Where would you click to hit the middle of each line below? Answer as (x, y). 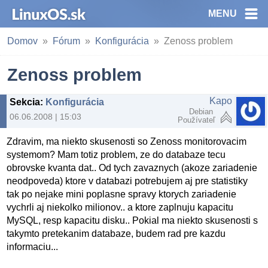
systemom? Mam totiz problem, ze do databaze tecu (116, 155)
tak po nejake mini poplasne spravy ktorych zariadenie (122, 194)
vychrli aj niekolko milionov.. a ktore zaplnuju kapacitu (120, 208)
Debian (202, 112)
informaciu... (33, 247)
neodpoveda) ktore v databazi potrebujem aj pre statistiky (127, 181)
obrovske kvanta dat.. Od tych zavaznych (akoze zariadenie (132, 168)
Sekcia (25, 102)
